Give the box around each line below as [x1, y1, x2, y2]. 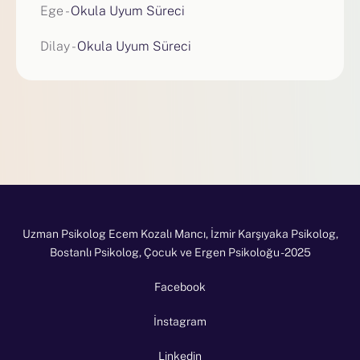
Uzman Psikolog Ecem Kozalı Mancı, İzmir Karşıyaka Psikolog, [22, 227, 338, 241]
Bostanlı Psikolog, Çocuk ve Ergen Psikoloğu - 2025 [49, 246, 311, 260]
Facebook [154, 280, 206, 294]
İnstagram [153, 315, 207, 329]
